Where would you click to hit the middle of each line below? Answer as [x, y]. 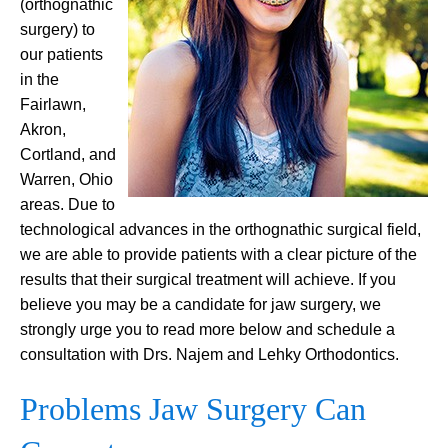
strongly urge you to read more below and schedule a [207, 330]
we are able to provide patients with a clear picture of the [218, 255]
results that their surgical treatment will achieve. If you [208, 280]
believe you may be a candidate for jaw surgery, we [200, 305]
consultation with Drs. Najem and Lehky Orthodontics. [209, 355]
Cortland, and [68, 155]
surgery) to [57, 30]
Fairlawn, [53, 105]
